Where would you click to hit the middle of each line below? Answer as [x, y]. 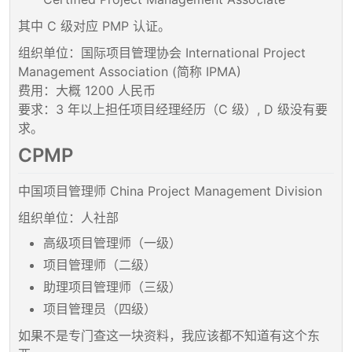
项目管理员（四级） [100, 308]
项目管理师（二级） [100, 264]
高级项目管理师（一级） [112, 242]
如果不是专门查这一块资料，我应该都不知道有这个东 [169, 335]
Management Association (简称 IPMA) [130, 71]
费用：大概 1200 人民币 [87, 90]
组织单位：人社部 [68, 217]
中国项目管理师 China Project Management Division [170, 191]
